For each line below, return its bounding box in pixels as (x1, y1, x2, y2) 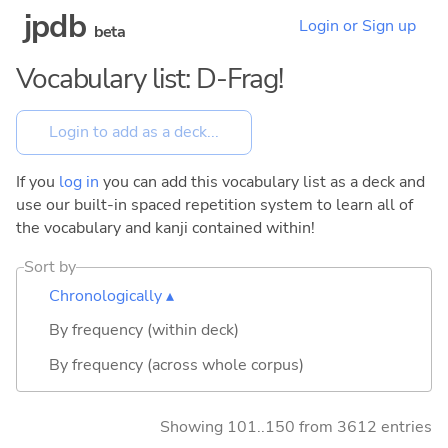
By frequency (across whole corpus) (49, 353, 304, 376)
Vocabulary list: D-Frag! (16, 59, 284, 99)
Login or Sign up (299, 15, 416, 38)
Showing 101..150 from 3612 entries (160, 415, 432, 438)
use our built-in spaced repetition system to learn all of (16, 193, 413, 216)
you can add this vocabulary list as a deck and (99, 170, 425, 193)
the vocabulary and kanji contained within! (16, 216, 315, 239)
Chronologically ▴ (49, 284, 174, 307)
